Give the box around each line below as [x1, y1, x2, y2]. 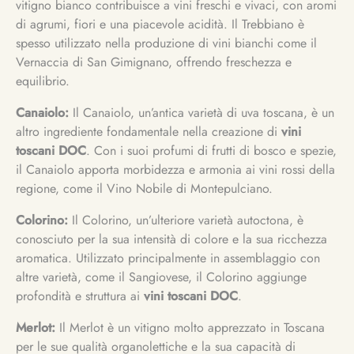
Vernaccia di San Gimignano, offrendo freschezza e [16, 53, 292, 72]
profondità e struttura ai [16, 287, 144, 306]
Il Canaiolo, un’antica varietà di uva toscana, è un [69, 104, 334, 122]
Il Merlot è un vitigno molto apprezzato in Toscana [55, 318, 325, 337]
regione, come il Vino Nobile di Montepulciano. [16, 179, 273, 198]
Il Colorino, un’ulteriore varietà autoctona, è [68, 211, 303, 230]
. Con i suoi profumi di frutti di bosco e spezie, [86, 141, 337, 160]
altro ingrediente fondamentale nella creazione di [16, 122, 281, 141]
